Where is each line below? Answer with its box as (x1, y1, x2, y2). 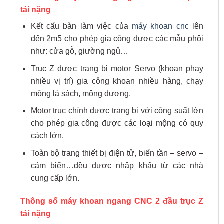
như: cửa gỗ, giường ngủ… (30, 47, 128, 56)
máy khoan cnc (132, 22, 189, 31)
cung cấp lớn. (30, 173, 79, 182)
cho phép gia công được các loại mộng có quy (30, 119, 204, 128)
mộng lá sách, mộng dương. (30, 89, 131, 98)
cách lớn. (30, 131, 64, 140)
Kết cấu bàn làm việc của (30, 22, 132, 31)
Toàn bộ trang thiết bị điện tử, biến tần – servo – (30, 148, 204, 157)
